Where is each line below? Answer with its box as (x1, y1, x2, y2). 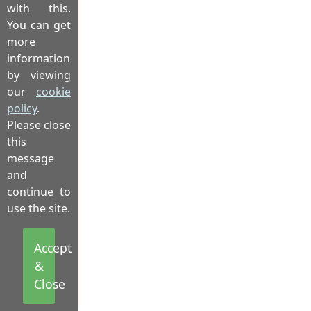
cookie (36, 84, 71, 99)
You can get (7, 17, 71, 33)
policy (7, 101, 37, 116)
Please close (7, 117, 71, 133)
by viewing (7, 67, 71, 83)
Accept (34, 239, 72, 256)
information (7, 51, 70, 66)
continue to (7, 184, 71, 199)
